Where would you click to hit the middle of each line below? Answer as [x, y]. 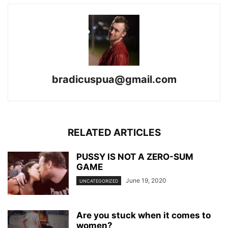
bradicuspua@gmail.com [114, 79]
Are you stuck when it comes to [144, 215]
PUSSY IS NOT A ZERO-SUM [135, 156]
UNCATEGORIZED [99, 181]
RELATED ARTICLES [114, 132]
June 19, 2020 [146, 180]
